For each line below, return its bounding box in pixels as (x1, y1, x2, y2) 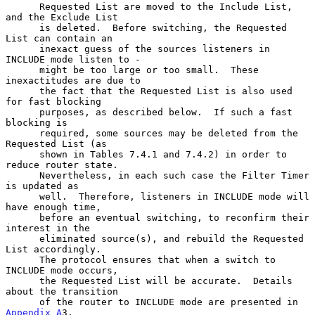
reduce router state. (6, 159, 118, 170)
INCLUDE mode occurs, (6, 264, 118, 276)
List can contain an (6, 32, 112, 44)
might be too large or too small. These (6, 64, 39, 75)
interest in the (6, 222, 90, 233)
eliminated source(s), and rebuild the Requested (6, 233, 39, 244)
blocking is (6, 117, 67, 128)
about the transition (6, 285, 118, 297)
